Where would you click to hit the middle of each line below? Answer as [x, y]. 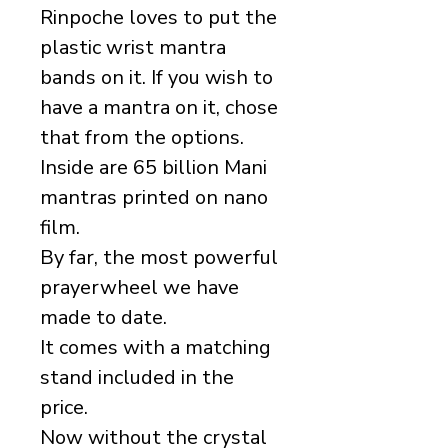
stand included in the [137, 377]
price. [64, 407]
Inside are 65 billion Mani [153, 167]
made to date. [103, 317]
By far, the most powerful [159, 257]
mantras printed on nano [154, 197]
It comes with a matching [155, 347]
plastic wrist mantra [133, 47]
